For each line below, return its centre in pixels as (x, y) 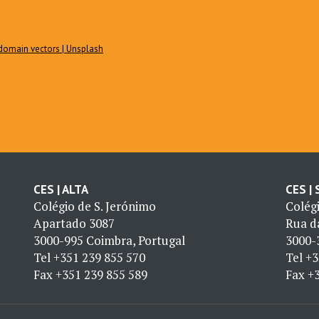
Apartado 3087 (74, 223)
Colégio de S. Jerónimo (95, 206)
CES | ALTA (61, 189)
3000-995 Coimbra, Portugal (110, 240)
